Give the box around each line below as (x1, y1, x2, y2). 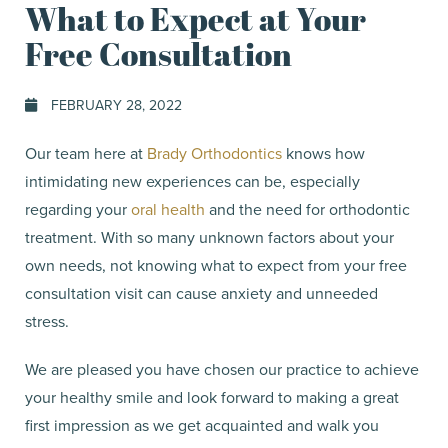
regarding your (25, 197, 131, 220)
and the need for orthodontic (205, 197, 410, 220)
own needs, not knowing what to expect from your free (25, 253, 407, 276)
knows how (282, 141, 365, 164)
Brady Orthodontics (147, 141, 282, 164)
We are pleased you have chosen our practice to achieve (25, 357, 419, 380)
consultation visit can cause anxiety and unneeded (25, 281, 378, 304)
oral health (131, 197, 205, 220)
